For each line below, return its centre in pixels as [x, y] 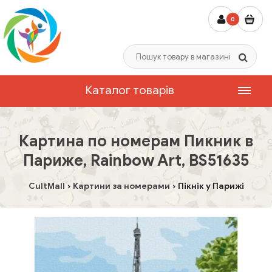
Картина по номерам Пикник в [136, 141]
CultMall [46, 186]
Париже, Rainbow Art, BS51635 [136, 160]
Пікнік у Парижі [211, 186]
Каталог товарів [130, 90]
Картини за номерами [121, 186]
